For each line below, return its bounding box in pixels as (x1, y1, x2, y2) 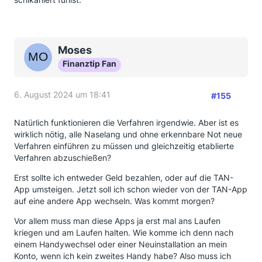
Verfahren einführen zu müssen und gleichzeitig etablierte (14, 140, 234, 151)
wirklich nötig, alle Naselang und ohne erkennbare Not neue (14, 129, 242, 139)
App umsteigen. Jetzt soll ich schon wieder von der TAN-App (14, 184, 247, 194)
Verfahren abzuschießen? (14, 152, 111, 163)
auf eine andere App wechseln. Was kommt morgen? (14, 195, 215, 206)
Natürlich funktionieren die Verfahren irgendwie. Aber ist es (14, 117, 239, 127)
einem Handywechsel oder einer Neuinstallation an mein (14, 239, 227, 249)
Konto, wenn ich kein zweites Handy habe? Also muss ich (14, 250, 231, 261)
